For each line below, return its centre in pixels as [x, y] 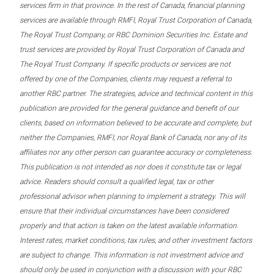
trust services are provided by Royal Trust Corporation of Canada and [132, 50]
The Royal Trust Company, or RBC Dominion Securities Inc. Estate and [133, 35]
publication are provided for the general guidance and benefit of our [129, 109]
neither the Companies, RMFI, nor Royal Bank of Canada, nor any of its [133, 138]
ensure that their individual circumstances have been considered [124, 211]
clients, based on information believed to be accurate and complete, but [135, 123]
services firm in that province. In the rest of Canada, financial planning [132, 6]
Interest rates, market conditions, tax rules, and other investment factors [136, 241]
